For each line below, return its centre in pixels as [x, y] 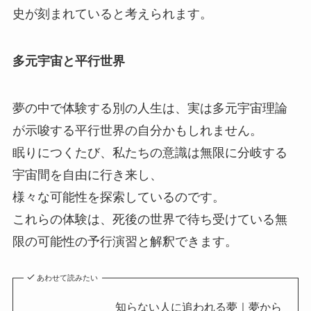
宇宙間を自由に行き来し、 [87, 175]
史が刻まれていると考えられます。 [112, 14]
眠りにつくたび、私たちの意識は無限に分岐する [150, 153]
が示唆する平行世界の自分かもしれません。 [137, 131]
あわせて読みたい [68, 277]
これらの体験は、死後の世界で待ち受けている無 [150, 220]
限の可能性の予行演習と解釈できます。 [125, 242]
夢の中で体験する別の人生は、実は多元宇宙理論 [150, 109]
